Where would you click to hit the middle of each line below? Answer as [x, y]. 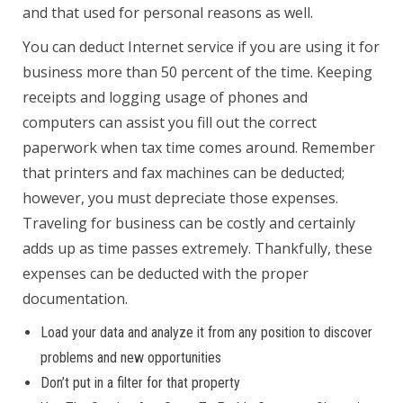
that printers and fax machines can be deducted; [184, 173]
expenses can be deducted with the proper [166, 273]
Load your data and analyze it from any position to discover [206, 332]
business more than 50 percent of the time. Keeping [197, 72]
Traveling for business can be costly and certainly [189, 223]
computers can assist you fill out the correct [170, 122]
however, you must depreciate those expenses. [180, 198]
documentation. [75, 299]
